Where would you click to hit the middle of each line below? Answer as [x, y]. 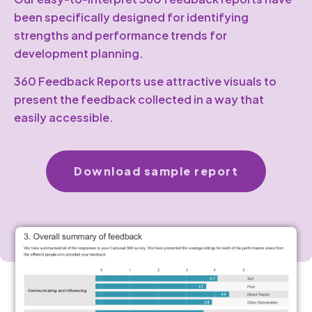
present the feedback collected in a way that [139, 99]
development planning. [79, 53]
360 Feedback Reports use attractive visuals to [145, 81]
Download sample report [156, 171]
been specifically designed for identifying [131, 17]
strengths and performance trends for [120, 35]
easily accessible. [64, 117]
